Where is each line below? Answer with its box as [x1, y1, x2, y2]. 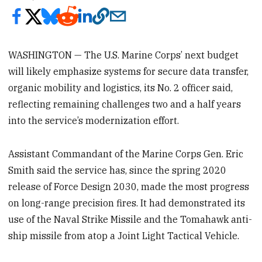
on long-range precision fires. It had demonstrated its [8, 196, 246, 209]
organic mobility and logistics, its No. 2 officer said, [8, 81, 233, 94]
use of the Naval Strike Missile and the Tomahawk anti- [8, 213, 253, 225]
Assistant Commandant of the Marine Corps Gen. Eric [8, 147, 244, 160]
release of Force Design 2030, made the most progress [8, 180, 250, 192]
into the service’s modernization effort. [8, 114, 180, 126]
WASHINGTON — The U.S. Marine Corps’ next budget [8, 49, 239, 61]
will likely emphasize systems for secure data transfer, [8, 65, 249, 77]
